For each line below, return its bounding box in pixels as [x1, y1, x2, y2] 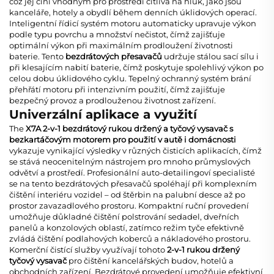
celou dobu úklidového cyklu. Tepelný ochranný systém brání [9, 73, 251, 83]
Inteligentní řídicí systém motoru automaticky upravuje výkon [9, 18, 256, 28]
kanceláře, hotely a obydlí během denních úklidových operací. [9, 7, 257, 17]
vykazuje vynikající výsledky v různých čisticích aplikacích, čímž [9, 145, 262, 155]
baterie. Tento [9, 51, 65, 61]
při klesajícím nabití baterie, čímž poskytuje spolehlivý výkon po [9, 62, 264, 72]
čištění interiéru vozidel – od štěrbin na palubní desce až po [9, 189, 245, 199]
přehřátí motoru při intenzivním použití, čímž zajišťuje [9, 84, 225, 94]
